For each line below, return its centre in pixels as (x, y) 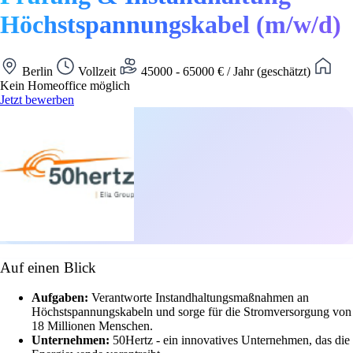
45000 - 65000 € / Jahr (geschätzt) (226, 71)
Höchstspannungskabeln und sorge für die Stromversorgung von (191, 312)
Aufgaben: (61, 298)
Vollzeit (97, 71)
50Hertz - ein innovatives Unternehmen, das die (231, 340)
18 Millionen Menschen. (92, 326)
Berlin (37, 71)
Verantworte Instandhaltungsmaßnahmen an (200, 298)
